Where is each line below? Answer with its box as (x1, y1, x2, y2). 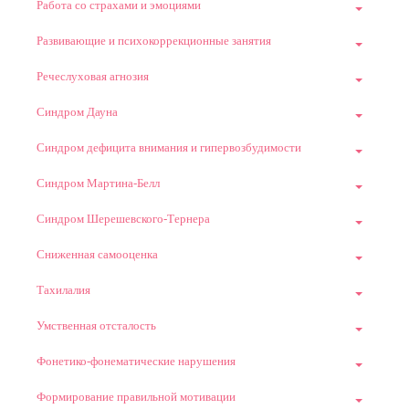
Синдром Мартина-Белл (37, 176, 160, 191)
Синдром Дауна (37, 105, 118, 120)
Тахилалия (37, 283, 90, 298)
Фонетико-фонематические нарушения (37, 354, 236, 369)
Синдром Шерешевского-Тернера (37, 212, 210, 226)
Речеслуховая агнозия (37, 69, 149, 84)
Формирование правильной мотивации (37, 390, 236, 404)
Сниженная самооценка (37, 247, 158, 262)
